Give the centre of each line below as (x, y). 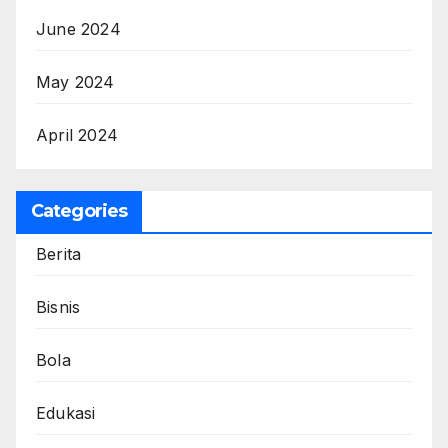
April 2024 (77, 135)
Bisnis (58, 307)
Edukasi (66, 413)
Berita (59, 254)
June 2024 (78, 29)
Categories (79, 211)
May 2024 (75, 82)
